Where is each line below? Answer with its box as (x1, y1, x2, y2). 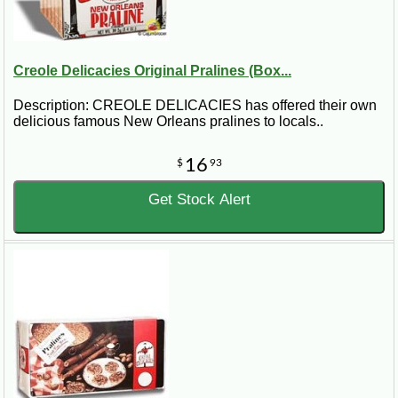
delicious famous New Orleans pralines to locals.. (13, 114, 323, 130)
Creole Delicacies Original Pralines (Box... (13, 62, 291, 78)
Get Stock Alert (147, 191, 251, 209)
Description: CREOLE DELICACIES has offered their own (13, 98, 377, 114)
